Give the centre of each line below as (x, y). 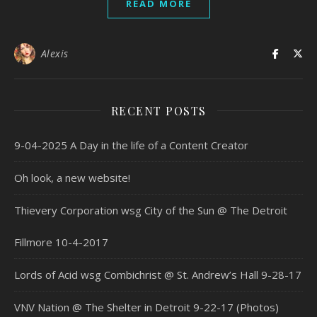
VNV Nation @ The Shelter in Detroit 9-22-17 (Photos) (146, 307)
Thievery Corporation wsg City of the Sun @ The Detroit (151, 210)
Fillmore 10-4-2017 (61, 242)
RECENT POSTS (158, 110)
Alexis (54, 53)
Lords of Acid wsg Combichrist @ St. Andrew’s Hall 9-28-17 (158, 274)
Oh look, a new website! (72, 177)
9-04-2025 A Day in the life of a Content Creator (131, 145)
